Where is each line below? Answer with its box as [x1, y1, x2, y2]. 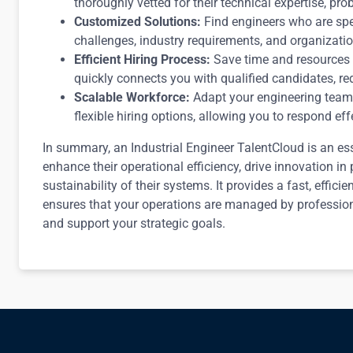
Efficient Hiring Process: [74, 52, 210, 67]
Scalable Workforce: [74, 90, 190, 105]
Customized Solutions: [74, 14, 201, 29]
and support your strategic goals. [43, 216, 225, 231]
